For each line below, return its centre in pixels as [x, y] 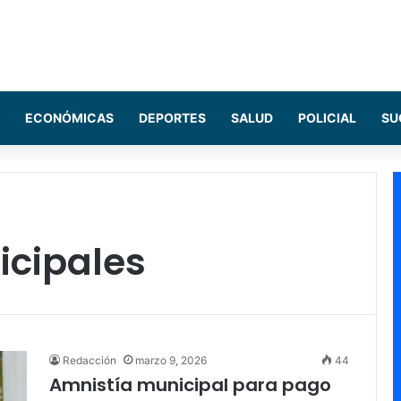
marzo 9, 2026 [171, 361]
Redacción [90, 361]
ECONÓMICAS [69, 118]
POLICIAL [327, 118]
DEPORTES [172, 118]
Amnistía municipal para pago [190, 385]
